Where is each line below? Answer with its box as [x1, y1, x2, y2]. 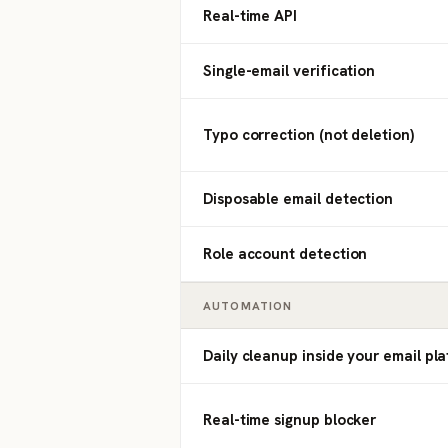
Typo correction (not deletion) [203, 125, 414, 145]
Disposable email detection [203, 189, 394, 209]
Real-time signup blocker [203, 410, 377, 430]
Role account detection [203, 244, 368, 264]
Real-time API [203, 6, 298, 26]
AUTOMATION [203, 298, 293, 313]
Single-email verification [203, 61, 376, 81]
